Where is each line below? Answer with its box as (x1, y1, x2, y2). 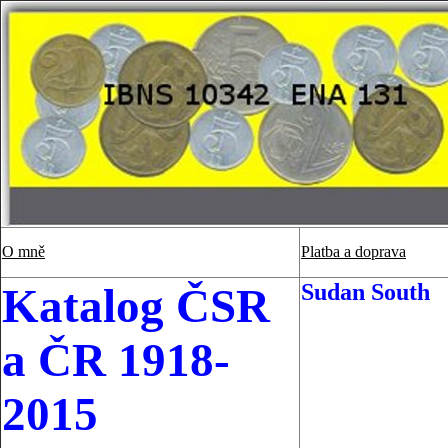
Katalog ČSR (2, 280, 270, 332)
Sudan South (301, 279, 430, 305)
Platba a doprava (301, 243, 406, 260)
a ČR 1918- (2, 334, 230, 386)
